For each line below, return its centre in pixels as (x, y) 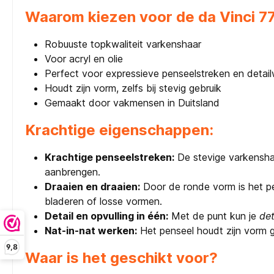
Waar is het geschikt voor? (121, 258)
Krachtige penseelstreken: (109, 157)
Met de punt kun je (214, 216)
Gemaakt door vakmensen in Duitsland (132, 103)
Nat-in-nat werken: (91, 231)
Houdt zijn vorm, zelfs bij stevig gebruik (133, 88)
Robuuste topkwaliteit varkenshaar (123, 44)
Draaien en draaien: (92, 187)
